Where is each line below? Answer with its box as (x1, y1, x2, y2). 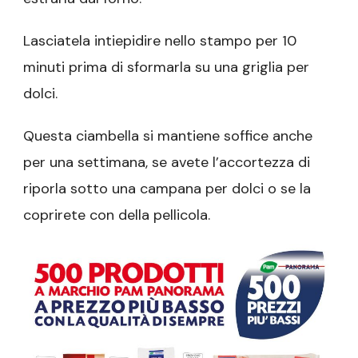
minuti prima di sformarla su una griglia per (23, 57, 309, 77)
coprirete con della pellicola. (23, 205, 210, 225)
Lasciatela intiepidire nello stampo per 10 (23, 30, 296, 50)
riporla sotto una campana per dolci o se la (23, 178, 311, 198)
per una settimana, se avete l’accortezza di (23, 152, 310, 172)
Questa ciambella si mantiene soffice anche (23, 125, 312, 145)
